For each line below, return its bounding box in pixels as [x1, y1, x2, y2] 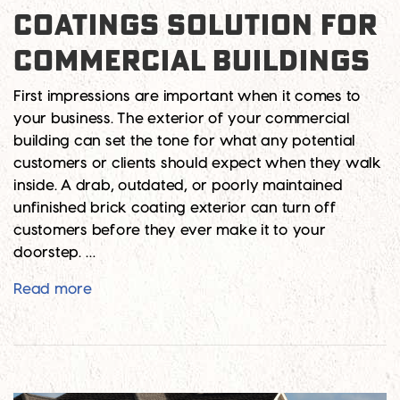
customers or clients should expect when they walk [13, 155, 381, 171]
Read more [13, 281, 92, 296]
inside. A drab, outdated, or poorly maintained [13, 178, 343, 193]
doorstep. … [13, 245, 96, 260]
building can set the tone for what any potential [13, 133, 355, 148]
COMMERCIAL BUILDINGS [13, 46, 371, 76]
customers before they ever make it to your [13, 222, 326, 237]
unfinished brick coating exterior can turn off [13, 200, 337, 215]
